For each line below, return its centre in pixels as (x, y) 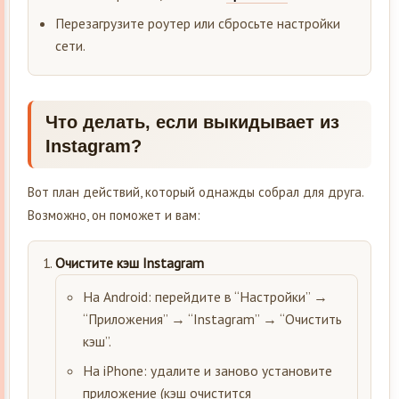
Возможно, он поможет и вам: (114, 215)
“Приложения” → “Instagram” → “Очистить (212, 318)
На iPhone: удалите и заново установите (208, 370)
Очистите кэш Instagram (130, 262)
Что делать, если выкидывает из (192, 122)
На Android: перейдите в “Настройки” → (205, 296)
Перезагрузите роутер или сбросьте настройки (198, 23)
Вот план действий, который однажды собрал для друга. (195, 191)
